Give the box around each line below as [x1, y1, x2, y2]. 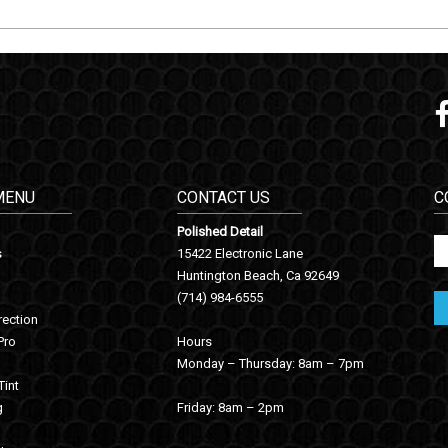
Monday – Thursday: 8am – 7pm [176, 356, 364, 372]
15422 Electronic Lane [176, 246, 303, 262]
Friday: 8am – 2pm [176, 400, 284, 416]
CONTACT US [176, 188, 270, 208]
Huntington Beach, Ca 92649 [176, 268, 339, 284]
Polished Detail [176, 224, 266, 240]
